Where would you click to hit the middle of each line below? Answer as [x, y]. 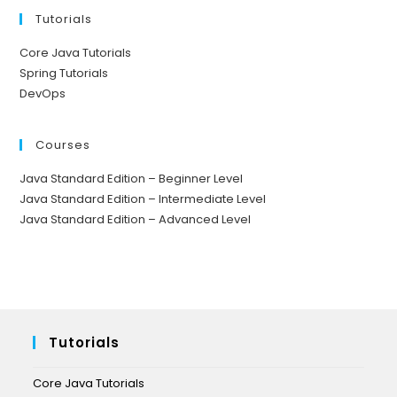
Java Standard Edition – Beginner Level [132, 179]
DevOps [43, 94]
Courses [63, 145]
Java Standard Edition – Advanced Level [136, 220]
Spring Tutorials [64, 74]
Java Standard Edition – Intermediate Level [143, 199]
